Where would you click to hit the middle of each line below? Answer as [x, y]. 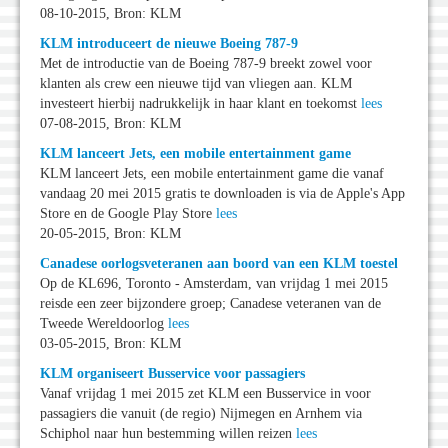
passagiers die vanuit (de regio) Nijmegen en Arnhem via [201, 414]
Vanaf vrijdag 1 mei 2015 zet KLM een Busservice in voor [205, 394]
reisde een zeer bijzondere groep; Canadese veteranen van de [210, 304]
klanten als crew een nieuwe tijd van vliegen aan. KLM [196, 84]
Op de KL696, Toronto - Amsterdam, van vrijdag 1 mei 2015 [214, 284]
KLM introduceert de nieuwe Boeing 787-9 [169, 44]
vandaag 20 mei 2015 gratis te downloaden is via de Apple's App [222, 194]
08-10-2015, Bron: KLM [110, 14]
